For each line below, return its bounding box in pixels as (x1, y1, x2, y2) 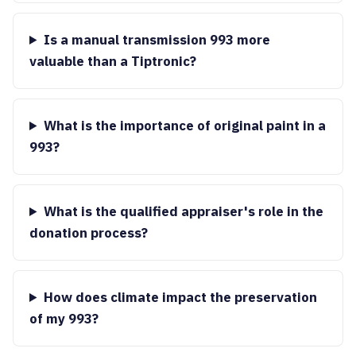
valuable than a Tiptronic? (29, 52, 196, 70)
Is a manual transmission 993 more (43, 31, 270, 48)
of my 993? (29, 310, 99, 327)
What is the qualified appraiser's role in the (43, 203, 323, 220)
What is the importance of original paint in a (43, 117, 326, 134)
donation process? (29, 224, 148, 242)
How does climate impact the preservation (43, 288, 317, 306)
